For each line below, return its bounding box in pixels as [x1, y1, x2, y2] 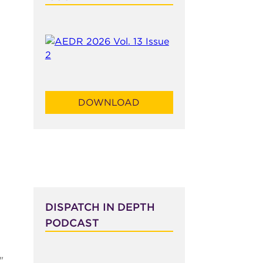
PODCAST [45, 216, 99, 229]
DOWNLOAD [78, 96, 140, 108]
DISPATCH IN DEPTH [45, 200, 155, 213]
